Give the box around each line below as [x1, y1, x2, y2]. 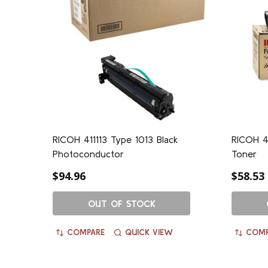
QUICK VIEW [125, 227, 173, 237]
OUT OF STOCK [87, 197, 156, 209]
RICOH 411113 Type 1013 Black [53, 133, 178, 145]
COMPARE [67, 227, 105, 237]
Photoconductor [53, 148, 124, 159]
